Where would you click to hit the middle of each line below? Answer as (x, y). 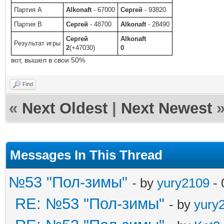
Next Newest (166, 108)
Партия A (28, 9)
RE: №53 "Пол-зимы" (90, 203)
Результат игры (37, 43)
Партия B (28, 24)
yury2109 (183, 183)
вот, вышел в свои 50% (48, 60)
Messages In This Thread (86, 155)
